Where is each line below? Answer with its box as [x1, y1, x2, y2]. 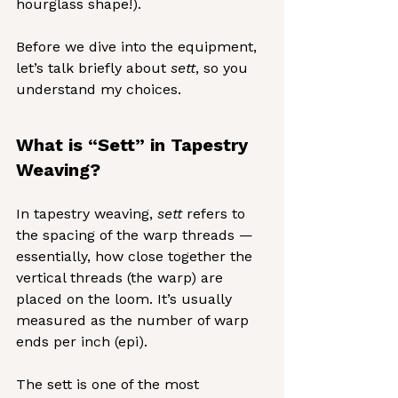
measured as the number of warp [16, 312, 253, 329]
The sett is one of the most [16, 376, 203, 393]
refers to [182, 205, 250, 222]
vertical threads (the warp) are [16, 269, 227, 286]
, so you [195, 60, 252, 76]
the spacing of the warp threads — [16, 227, 258, 243]
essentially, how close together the [16, 248, 257, 265]
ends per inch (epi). [16, 333, 147, 350]
